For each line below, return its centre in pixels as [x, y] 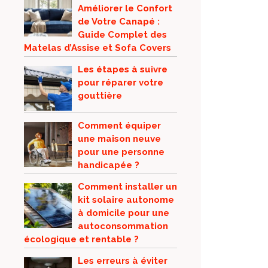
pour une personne [121, 152]
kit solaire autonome [126, 200]
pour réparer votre [121, 83]
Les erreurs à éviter [123, 261]
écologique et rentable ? [81, 239]
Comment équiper [119, 126]
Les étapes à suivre [123, 69]
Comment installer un [127, 187]
